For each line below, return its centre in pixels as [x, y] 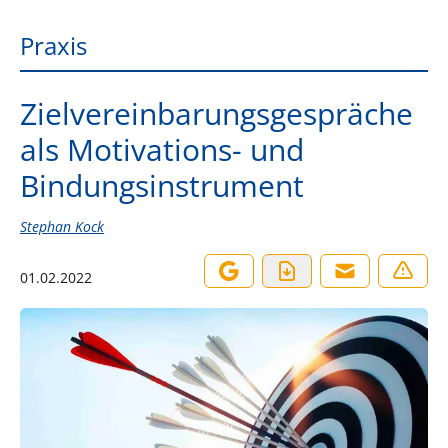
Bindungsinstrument [162, 185]
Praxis [53, 45]
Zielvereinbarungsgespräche [216, 113]
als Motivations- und [162, 149]
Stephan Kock [62, 226]
